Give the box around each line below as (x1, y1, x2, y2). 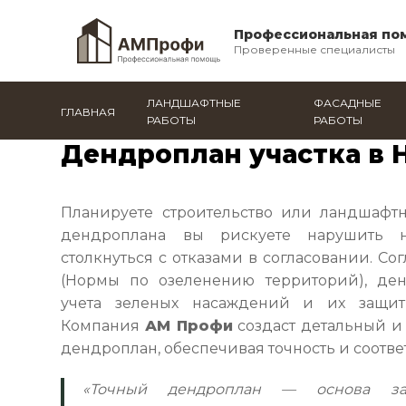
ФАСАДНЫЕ (313, 96, 382, 110)
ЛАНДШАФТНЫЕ (147, 96, 242, 110)
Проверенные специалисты (233, 43, 395, 56)
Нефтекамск (124, 122, 207, 139)
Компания (61, 317, 145, 334)
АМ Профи (144, 317, 233, 334)
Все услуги (219, 122, 292, 139)
